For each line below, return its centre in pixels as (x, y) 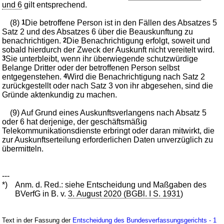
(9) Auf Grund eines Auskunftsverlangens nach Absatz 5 (108, 112)
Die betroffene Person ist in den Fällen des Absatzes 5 (121, 22)
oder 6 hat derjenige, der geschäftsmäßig (75, 121)
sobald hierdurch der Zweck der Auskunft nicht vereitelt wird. (108, 49)
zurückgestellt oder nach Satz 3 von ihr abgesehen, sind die (108, 85)
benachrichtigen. (33, 40)
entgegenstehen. (33, 76)
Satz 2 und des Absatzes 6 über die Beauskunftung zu (98, 31)
